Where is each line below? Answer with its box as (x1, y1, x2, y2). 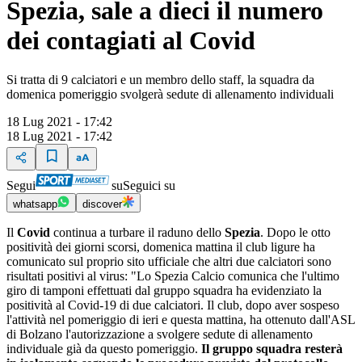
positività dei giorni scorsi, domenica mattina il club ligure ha (6, 240, 315, 255)
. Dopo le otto (260, 225, 330, 240)
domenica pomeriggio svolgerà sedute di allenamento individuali (6, 87, 334, 102)
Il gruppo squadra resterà (201, 342, 343, 356)
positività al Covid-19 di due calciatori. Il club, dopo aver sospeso (6, 298, 339, 313)
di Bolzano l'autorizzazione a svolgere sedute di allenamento (6, 327, 313, 342)
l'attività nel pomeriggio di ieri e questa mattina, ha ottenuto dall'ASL (6, 313, 355, 327)
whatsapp (13, 198, 57, 211)
